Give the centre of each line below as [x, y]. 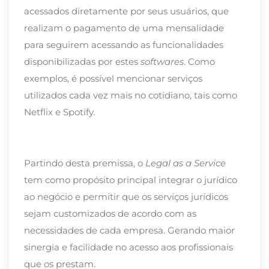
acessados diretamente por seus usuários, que [126, 11]
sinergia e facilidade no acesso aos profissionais [128, 247]
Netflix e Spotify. [59, 112]
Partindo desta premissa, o [85, 163]
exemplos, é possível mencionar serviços [113, 79]
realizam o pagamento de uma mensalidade [124, 28]
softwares [162, 62]
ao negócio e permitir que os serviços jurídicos [126, 197]
